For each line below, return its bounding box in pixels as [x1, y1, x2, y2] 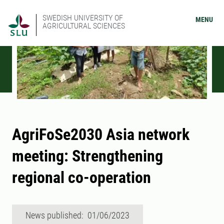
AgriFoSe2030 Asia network [12, 125, 189, 144]
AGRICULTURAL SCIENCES [42, 21, 125, 30]
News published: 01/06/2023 [25, 210, 129, 221]
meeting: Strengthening [12, 146, 163, 166]
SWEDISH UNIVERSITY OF [42, 13, 123, 22]
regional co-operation [12, 168, 151, 187]
